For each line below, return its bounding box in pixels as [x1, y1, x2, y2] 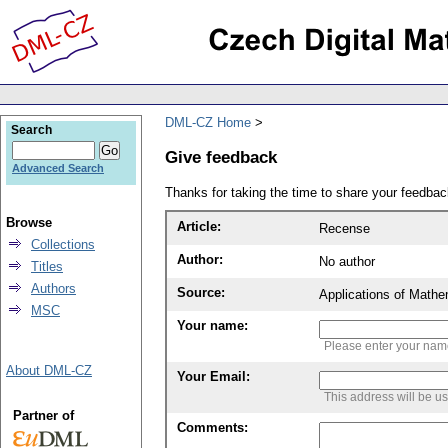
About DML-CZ [6, 363, 92, 378]
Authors [31, 281, 76, 296]
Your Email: [177, 369, 250, 385]
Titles [31, 259, 63, 274]
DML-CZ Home [165, 114, 251, 130]
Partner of [12, 408, 74, 423]
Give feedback [165, 146, 277, 167]
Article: [177, 219, 221, 235]
